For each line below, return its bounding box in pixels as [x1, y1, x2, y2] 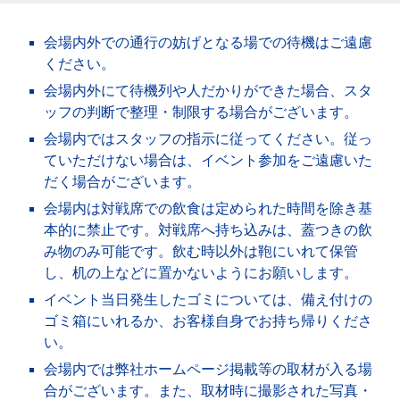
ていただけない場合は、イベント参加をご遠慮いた [44, 153, 373, 168]
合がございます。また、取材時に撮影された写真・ [44, 383, 373, 398]
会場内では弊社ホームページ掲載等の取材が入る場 [44, 362, 373, 377]
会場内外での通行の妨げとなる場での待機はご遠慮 [44, 35, 373, 50]
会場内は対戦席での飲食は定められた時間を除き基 [44, 201, 373, 216]
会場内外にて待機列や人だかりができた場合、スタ [44, 83, 373, 98]
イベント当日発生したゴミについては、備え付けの [44, 292, 373, 307]
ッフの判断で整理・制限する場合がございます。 [44, 104, 359, 120]
